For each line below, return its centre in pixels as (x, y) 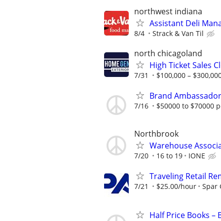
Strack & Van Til (178, 34)
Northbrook (156, 134)
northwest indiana (168, 12)
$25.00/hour (176, 186)
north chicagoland (168, 53)
